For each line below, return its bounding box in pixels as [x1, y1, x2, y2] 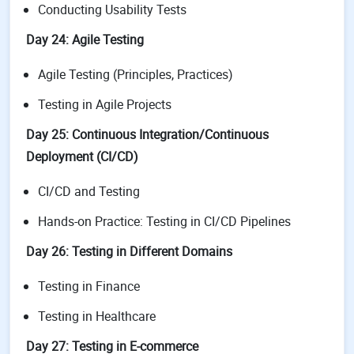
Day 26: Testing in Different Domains [26, 243, 232, 260]
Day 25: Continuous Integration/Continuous [26, 126, 269, 143]
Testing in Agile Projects [38, 96, 171, 113]
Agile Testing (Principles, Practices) [38, 66, 233, 83]
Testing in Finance [38, 277, 140, 295]
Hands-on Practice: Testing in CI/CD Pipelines [38, 213, 291, 230]
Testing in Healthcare [38, 307, 156, 325]
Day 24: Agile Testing [26, 31, 144, 48]
